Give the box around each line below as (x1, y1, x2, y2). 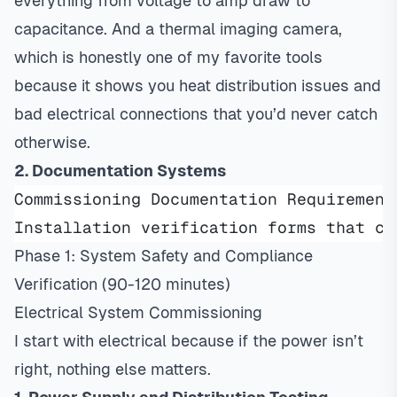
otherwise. (14, 133, 90, 152)
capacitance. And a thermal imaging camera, (14, 19, 342, 38)
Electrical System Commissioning (14, 303, 262, 322)
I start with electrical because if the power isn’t (14, 331, 363, 350)
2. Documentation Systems (14, 161, 226, 180)
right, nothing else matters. (14, 360, 211, 378)
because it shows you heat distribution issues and (14, 76, 381, 95)
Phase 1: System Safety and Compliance (14, 246, 313, 265)
